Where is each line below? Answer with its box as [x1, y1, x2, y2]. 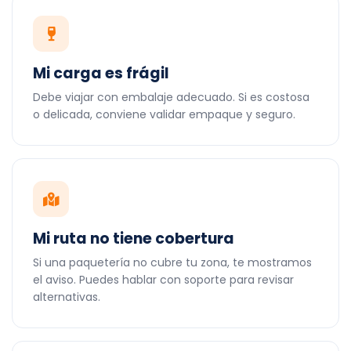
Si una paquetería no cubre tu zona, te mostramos [33, 255, 312, 270]
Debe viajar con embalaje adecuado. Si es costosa [33, 89, 309, 105]
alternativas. [33, 289, 100, 305]
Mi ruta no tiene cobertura [33, 228, 234, 249]
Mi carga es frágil [33, 63, 169, 84]
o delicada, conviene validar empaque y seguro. [33, 107, 295, 122]
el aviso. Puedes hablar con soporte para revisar [33, 272, 294, 288]
